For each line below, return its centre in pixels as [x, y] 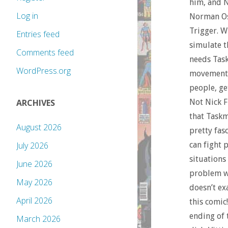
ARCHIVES [36, 103]
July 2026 [32, 146]
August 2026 [39, 127]
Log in [27, 16]
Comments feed [45, 53]
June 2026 [34, 164]
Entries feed [38, 34]
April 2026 [34, 201]
